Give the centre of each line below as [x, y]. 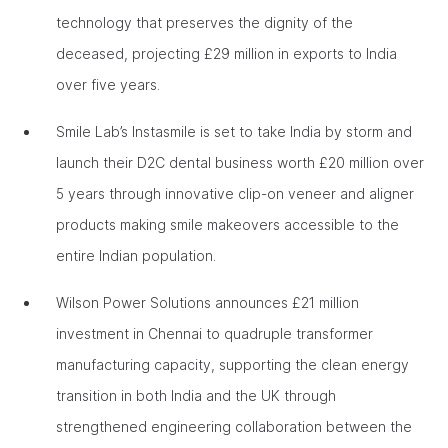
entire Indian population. [138, 255]
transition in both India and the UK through [196, 395]
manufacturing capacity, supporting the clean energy [232, 364]
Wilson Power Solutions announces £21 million [207, 302]
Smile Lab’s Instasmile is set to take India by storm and [234, 131]
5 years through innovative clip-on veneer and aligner [235, 193]
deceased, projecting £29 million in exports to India [226, 53]
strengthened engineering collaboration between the [234, 426]
